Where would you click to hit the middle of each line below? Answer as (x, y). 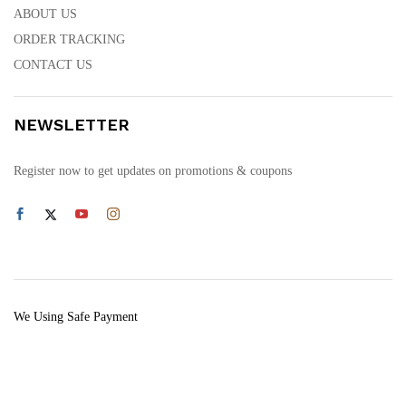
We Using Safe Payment (76, 316)
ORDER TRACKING (69, 40)
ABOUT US (45, 14)
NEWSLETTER (72, 125)
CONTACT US (53, 65)
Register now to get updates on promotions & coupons (153, 171)
